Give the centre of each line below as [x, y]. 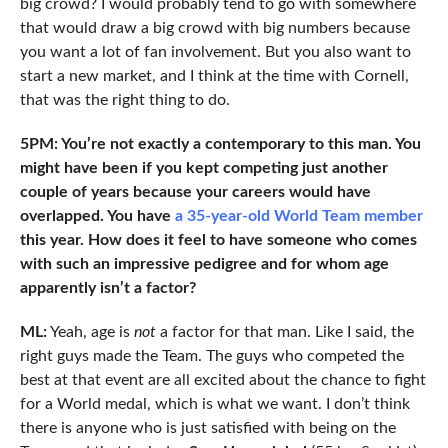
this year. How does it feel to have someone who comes [218, 240]
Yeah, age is [90, 332]
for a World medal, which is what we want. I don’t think [214, 404]
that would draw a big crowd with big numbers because [214, 28]
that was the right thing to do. [124, 100]
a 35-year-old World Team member [298, 216]
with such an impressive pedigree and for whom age [204, 264]
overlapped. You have [97, 216]
